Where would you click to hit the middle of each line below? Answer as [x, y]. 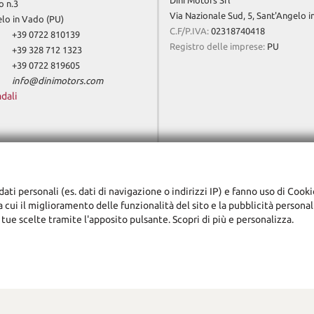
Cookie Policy [168, 291]
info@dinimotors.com [57, 81]
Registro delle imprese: [217, 47]
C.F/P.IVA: [189, 32]
